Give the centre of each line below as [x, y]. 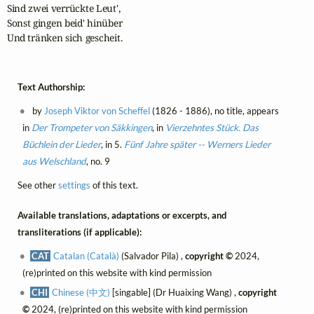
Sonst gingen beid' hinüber [64, 23]
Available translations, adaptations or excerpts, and [122, 215]
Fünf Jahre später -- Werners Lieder [197, 145]
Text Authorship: [51, 87]
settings [74, 185]
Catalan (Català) [87, 255]
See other [37, 185]
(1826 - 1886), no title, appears [214, 111]
